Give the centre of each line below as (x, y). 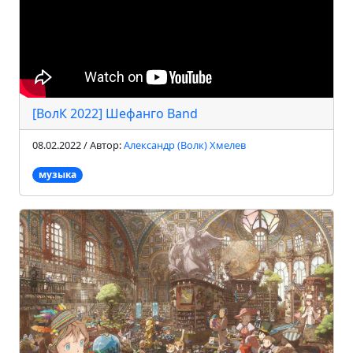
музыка (57, 174)
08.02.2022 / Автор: (78, 145)
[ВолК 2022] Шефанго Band (115, 113)
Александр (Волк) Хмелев (185, 145)
